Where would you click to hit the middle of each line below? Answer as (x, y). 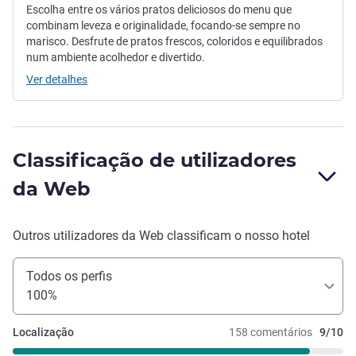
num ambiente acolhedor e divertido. (116, 58)
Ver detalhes (57, 80)
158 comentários (271, 333)
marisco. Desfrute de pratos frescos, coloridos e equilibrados (174, 42)
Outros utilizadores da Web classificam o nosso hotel (161, 236)
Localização (43, 333)
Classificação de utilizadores (155, 161)
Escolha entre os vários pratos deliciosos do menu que (159, 10)
